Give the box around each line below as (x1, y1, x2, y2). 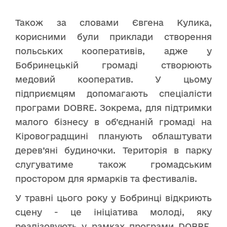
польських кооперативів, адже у (15, 46, 212, 56)
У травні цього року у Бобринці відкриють (15, 193, 212, 203)
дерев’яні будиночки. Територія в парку (15, 145, 212, 155)
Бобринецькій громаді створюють (15, 60, 212, 70)
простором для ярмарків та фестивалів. (15, 173, 197, 183)
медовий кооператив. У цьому (15, 74, 212, 84)
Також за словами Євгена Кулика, (15, 17, 212, 27)
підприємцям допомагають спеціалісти (15, 88, 212, 98)
